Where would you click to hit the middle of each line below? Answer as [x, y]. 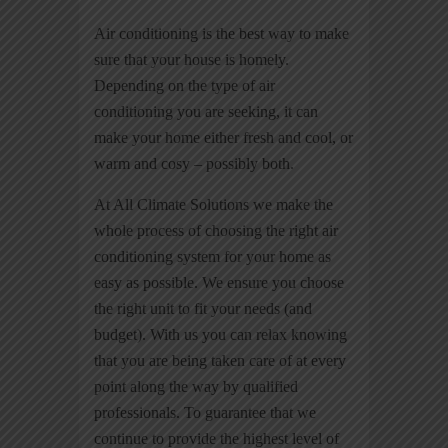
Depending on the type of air [184, 85]
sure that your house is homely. [191, 59]
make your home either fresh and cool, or [223, 137]
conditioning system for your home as [212, 256]
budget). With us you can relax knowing [220, 334]
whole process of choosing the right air [216, 230]
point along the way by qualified [196, 386]
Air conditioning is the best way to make [221, 33]
